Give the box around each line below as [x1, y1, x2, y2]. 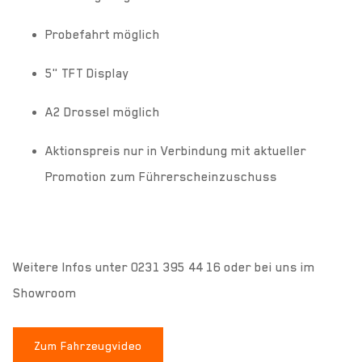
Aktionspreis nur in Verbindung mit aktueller [45, 143, 306, 158]
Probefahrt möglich [45, 27, 160, 42]
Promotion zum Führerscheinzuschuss [45, 169, 277, 184]
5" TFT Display [45, 65, 129, 81]
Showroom [13, 285, 77, 301]
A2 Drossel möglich [45, 104, 160, 120]
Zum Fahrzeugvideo [34, 339, 142, 352]
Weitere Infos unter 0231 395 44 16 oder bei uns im [13, 259, 315, 275]
